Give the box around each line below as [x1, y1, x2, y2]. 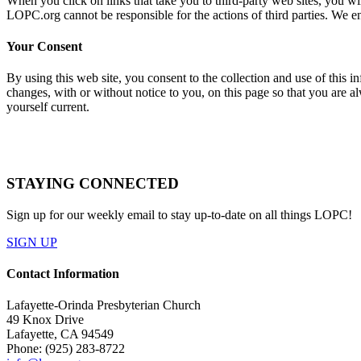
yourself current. [6, 100, 89, 114]
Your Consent [6, 39, 82, 54]
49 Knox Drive [6, 313, 84, 327]
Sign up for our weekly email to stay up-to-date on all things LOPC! [6, 207, 352, 222]
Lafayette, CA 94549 [6, 327, 114, 342]
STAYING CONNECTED [6, 175, 179, 193]
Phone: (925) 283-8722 [6, 342, 125, 356]
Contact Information [6, 267, 119, 281]
